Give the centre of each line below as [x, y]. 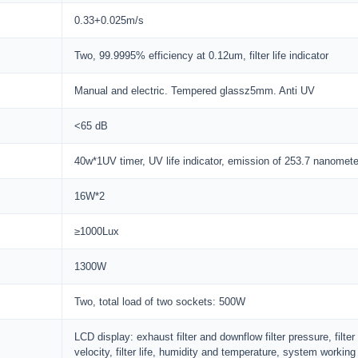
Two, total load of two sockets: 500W [160, 302]
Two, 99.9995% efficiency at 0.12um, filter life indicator [201, 56]
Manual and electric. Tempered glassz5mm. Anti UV [195, 91]
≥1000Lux [97, 231]
